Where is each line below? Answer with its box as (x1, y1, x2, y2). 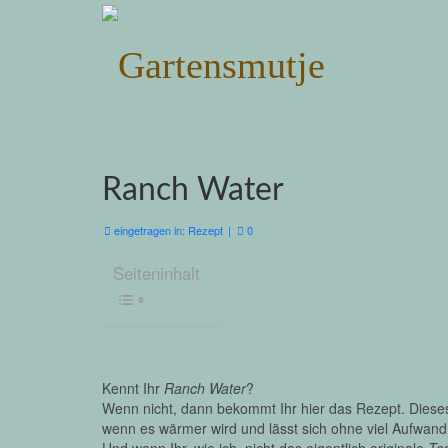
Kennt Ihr (102, 378, 164, 398)
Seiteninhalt (113, 261, 200, 286)
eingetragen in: (111, 222, 188, 238)
